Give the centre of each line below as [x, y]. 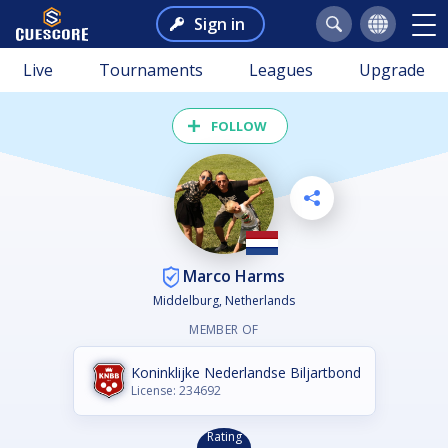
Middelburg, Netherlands [224, 301]
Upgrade [392, 70]
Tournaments [151, 70]
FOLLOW [239, 126]
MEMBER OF [224, 330]
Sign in [219, 24]
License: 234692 [175, 391]
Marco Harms [232, 275]
